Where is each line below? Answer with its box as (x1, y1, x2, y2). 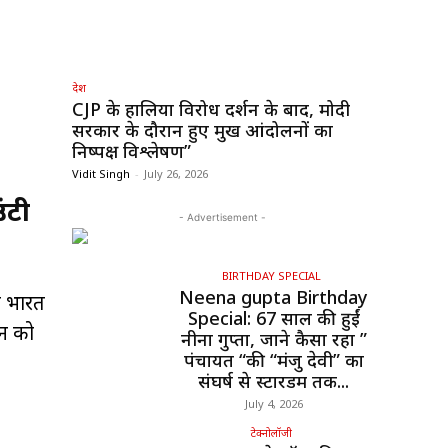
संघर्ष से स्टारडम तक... (198, 369, 349, 394)
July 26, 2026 (144, 166, 208, 182)
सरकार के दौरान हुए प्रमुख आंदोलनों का (72, 118, 333, 143)
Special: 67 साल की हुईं (187, 306, 360, 331)
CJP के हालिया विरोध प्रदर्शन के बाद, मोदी (72, 97, 350, 122)
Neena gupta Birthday (179, 285, 368, 310)
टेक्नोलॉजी (250, 425, 292, 441)
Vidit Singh (72, 166, 130, 182)
